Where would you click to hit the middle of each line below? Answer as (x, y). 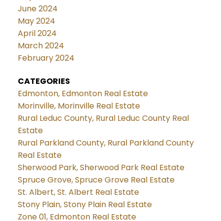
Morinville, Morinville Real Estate (79, 106)
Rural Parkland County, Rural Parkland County (106, 143)
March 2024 (41, 45)
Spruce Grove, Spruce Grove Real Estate (96, 180)
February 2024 (46, 58)
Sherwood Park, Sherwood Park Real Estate (101, 167)
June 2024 (37, 8)
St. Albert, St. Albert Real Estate (78, 192)
